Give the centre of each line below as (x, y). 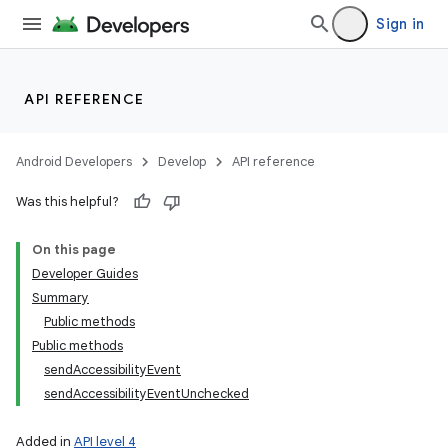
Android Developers (74, 161)
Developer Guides (85, 273)
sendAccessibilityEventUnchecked (146, 393)
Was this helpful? (67, 201)
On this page (74, 249)
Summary (60, 297)
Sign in (400, 24)
